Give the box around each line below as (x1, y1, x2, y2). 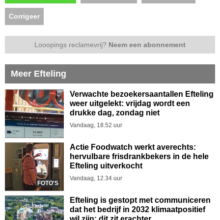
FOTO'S (37, 180, 58, 187)
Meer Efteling (11, 69, 66, 79)
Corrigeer (9, 12, 40, 20)
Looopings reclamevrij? (34, 41, 109, 49)
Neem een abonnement (109, 41, 186, 49)
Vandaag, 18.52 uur (70, 122, 122, 129)
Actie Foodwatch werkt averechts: (70, 143, 196, 151)
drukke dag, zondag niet (70, 109, 160, 117)
